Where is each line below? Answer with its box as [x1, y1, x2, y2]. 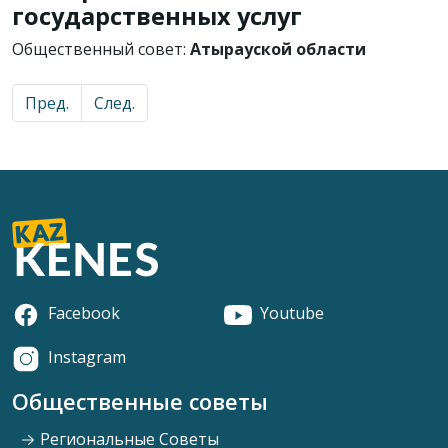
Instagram [48, 345, 126, 368]
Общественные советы [12, 386, 268, 416]
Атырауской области [190, 37, 366, 60]
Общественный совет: [12, 37, 190, 60]
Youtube [260, 301, 324, 324]
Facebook [48, 301, 120, 324]
